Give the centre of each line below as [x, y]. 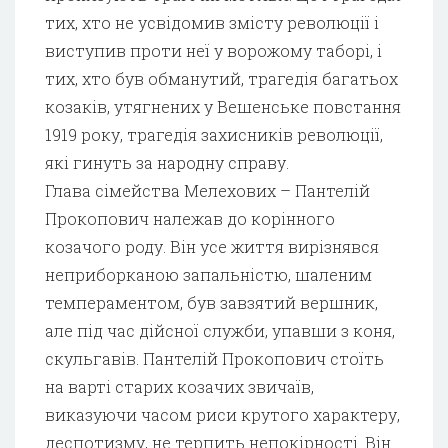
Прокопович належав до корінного [190, 218]
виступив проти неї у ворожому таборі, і [213, 50]
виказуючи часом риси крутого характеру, [222, 414]
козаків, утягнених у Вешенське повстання [223, 106]
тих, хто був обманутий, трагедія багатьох [221, 78]
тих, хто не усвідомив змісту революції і [212, 22]
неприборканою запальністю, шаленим [208, 274]
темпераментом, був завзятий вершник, [211, 302]
